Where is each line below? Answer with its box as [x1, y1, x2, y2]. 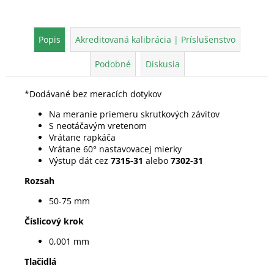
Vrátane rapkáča [49, 131, 116, 143]
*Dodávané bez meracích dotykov [24, 87, 161, 100]
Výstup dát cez [49, 154, 111, 166]
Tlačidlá [24, 255, 59, 267]
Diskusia [145, 57, 180, 70]
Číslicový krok [24, 215, 86, 227]
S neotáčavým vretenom [49, 119, 147, 131]
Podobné [94, 57, 131, 70]
